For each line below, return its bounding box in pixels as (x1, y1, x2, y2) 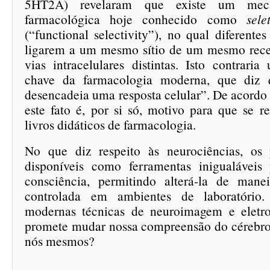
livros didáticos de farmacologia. (25, 116, 196, 133)
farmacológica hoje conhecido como (25, 10, 246, 28)
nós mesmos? (25, 232, 95, 250)
